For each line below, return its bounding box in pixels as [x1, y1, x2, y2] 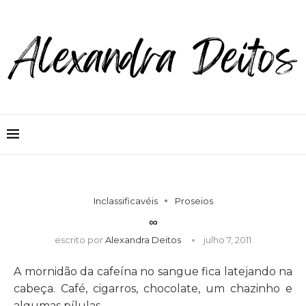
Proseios [174, 195, 213, 206]
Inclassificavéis [93, 195, 158, 206]
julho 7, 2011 [204, 234, 251, 245]
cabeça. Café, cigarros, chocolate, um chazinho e [14, 281, 292, 295]
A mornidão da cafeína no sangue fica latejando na [14, 264, 292, 278]
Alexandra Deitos [105, 234, 181, 245]
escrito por [55, 234, 105, 245]
